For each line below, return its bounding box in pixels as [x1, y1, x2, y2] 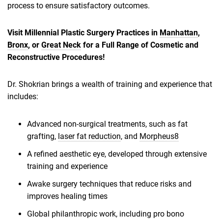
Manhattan [160, 28, 198, 38]
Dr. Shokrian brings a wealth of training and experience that [7, 80, 212, 89]
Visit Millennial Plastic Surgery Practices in [7, 28, 160, 38]
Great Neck [41, 40, 81, 50]
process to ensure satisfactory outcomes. [7, 1, 150, 11]
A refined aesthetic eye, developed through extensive [27, 149, 207, 159]
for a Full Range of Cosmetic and [81, 40, 198, 50]
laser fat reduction [58, 132, 121, 141]
